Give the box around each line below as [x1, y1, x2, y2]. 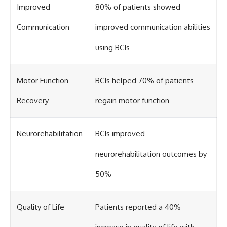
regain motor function [95, 96, 169, 106]
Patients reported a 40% [95, 202, 181, 212]
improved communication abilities [95, 22, 210, 32]
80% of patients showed [95, 2, 180, 12]
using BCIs [95, 43, 130, 53]
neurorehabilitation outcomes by [95, 149, 207, 159]
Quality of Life [17, 202, 64, 212]
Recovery [17, 96, 49, 106]
